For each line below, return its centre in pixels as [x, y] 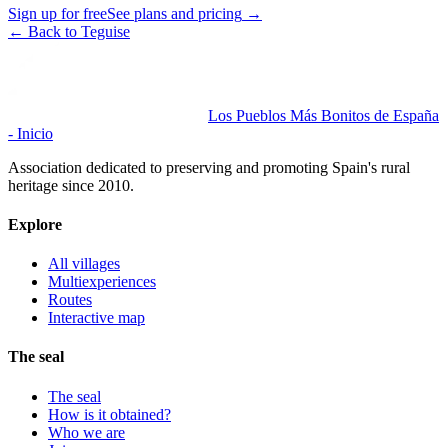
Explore [35, 224]
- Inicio [30, 133]
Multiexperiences [102, 282]
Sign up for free [57, 13]
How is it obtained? [109, 414]
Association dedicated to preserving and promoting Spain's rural [209, 167]
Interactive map [96, 318]
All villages [84, 264]
